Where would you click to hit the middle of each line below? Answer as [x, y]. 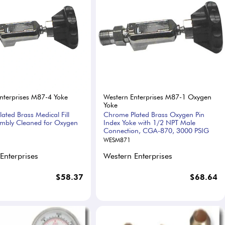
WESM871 [117, 140]
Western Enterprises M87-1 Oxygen [157, 97]
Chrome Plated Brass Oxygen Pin [154, 115]
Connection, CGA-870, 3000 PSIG [156, 131]
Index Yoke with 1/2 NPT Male [149, 123]
